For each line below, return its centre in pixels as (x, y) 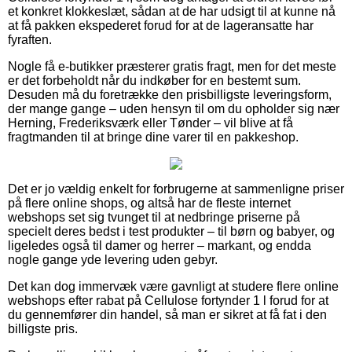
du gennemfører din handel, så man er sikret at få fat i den (167, 314)
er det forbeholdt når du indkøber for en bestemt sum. (154, 80)
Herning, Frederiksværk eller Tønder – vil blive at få (150, 123)
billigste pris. (43, 328)
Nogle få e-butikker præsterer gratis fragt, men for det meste (172, 66)
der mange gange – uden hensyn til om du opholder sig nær (174, 108)
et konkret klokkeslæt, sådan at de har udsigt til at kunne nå (172, 11)
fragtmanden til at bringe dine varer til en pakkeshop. (153, 137)
